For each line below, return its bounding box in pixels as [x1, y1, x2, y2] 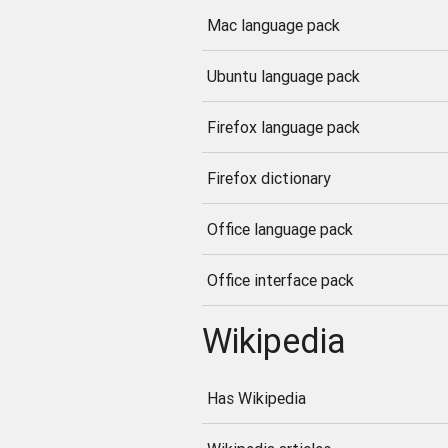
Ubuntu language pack [206, 65, 360, 86]
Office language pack [206, 218, 353, 239]
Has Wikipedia [206, 388, 306, 409]
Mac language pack [206, 14, 340, 35]
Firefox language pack [206, 116, 360, 137]
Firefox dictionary [206, 167, 331, 188]
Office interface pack [206, 269, 354, 290]
